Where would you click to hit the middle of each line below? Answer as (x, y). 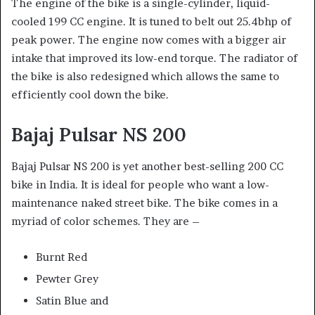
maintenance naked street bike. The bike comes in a (144, 202)
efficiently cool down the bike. (91, 95)
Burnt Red (62, 257)
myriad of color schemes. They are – (105, 221)
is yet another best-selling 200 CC (198, 166)
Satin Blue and (72, 300)
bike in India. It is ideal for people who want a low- (140, 184)
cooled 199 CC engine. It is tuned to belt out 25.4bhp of (151, 21)
